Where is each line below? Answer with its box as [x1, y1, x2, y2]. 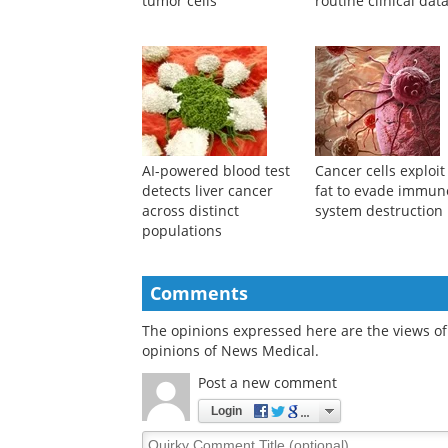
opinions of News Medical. [142, 341, 319, 361]
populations [142, 221, 222, 241]
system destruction [315, 201, 444, 221]
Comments [150, 281, 248, 306]
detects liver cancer [142, 181, 273, 201]
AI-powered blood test [142, 161, 290, 181]
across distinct [142, 201, 239, 221]
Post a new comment [198, 373, 337, 393]
